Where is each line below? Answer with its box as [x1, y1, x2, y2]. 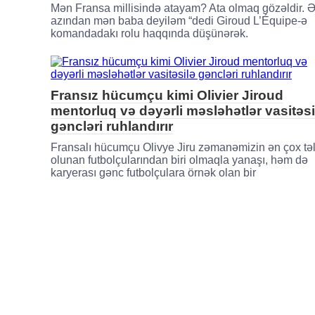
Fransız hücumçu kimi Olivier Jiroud [51, 87, 283, 103]
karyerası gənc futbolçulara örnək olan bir [51, 166, 256, 179]
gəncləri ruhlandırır [51, 118, 173, 134]
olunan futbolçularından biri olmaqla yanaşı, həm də [51, 153, 308, 166]
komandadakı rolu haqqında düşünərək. [51, 27, 248, 39]
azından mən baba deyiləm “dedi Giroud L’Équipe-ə [51, 14, 307, 27]
